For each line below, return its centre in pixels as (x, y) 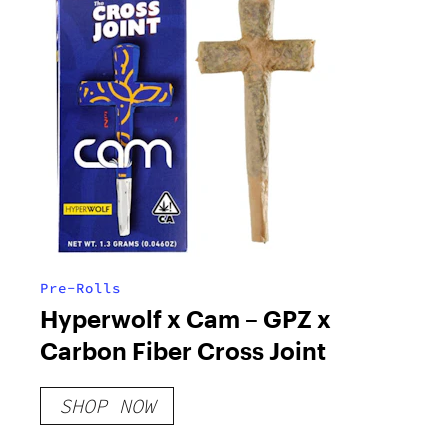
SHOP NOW (107, 406)
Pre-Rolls (80, 288)
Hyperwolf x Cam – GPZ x (185, 319)
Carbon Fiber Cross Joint (183, 351)
